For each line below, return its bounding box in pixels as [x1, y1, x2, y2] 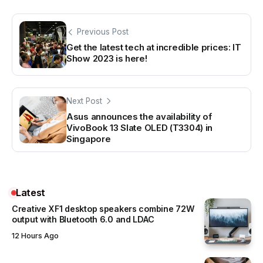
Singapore [66, 133, 111, 145]
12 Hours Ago [12, 231, 59, 240]
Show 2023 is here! [66, 52, 147, 64]
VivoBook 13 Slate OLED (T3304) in [66, 122, 213, 134]
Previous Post [77, 26, 129, 36]
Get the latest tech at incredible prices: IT [66, 41, 241, 53]
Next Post [66, 96, 102, 106]
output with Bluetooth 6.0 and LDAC [12, 214, 154, 225]
